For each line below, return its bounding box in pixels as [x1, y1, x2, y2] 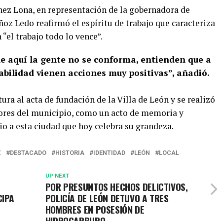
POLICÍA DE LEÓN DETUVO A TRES [45, 190, 169, 205]
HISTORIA [55, 148, 84, 156]
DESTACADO [10, 148, 46, 156]
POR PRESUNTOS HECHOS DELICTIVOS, [45, 179, 188, 194]
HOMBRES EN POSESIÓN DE [45, 202, 145, 217]
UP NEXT [45, 172, 69, 179]
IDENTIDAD [93, 148, 125, 156]
